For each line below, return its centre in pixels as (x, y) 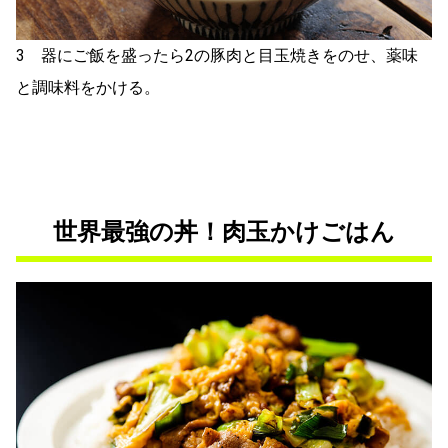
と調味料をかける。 (88, 88)
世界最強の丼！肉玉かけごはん (224, 232)
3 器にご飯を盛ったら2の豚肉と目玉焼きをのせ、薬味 (217, 56)
